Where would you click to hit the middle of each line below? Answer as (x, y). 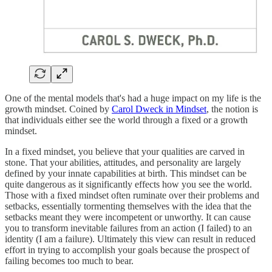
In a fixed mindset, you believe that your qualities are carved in (125, 151)
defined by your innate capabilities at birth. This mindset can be (126, 173)
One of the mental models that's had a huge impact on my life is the (133, 98)
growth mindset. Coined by (58, 109)
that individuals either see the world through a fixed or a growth (126, 120)
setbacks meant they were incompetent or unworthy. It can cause (128, 217)
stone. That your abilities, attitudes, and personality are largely (123, 162)
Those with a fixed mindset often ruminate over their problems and (132, 195)
